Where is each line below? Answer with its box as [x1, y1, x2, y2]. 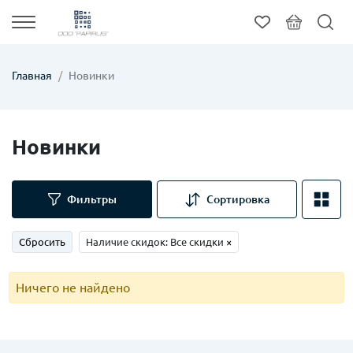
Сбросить [19, 236, 65, 247]
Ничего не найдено [16, 281, 130, 295]
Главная [12, 69, 52, 82]
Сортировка [206, 193, 269, 206]
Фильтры [66, 193, 117, 206]
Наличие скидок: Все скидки [86, 236, 226, 247]
